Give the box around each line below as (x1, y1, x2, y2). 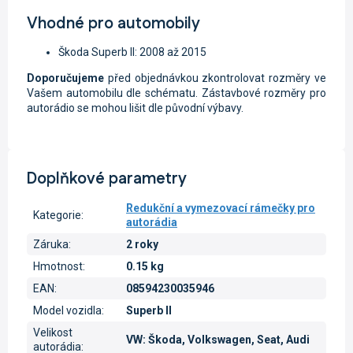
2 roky (126, 238, 158, 251)
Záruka (33, 238, 69, 251)
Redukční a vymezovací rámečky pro (126, 202, 315, 215)
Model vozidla (33, 304, 102, 318)
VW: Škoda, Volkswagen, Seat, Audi (126, 333, 310, 347)
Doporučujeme (27, 72, 104, 85)
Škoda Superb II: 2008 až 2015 (58, 46, 206, 59)
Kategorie (33, 209, 81, 222)
